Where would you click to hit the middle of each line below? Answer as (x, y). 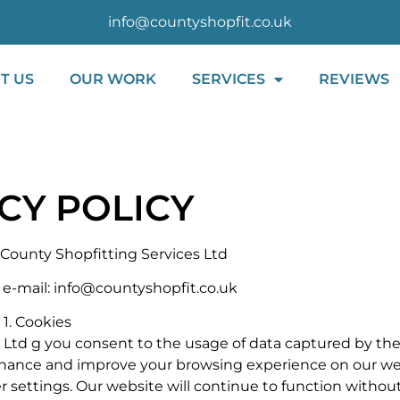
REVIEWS (354, 79)
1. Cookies (37, 322)
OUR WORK (112, 79)
